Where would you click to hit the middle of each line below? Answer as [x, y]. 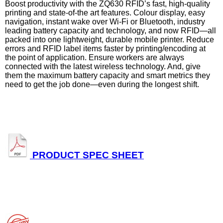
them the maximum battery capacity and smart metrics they [108, 75]
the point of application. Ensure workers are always [95, 57]
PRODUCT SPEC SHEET [87, 155]
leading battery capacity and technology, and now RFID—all [111, 30]
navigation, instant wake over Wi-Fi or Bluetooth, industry [105, 21]
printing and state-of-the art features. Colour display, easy [105, 12]
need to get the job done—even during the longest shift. [102, 84]
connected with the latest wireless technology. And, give [103, 66]
